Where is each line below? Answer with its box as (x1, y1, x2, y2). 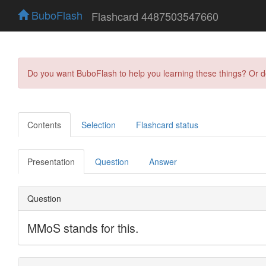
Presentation (27, 155, 75, 167)
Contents (27, 118, 61, 131)
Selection (81, 118, 116, 131)
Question (95, 155, 129, 167)
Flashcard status (136, 118, 198, 131)
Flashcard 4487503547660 (91, 8, 218, 24)
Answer (149, 155, 177, 167)
